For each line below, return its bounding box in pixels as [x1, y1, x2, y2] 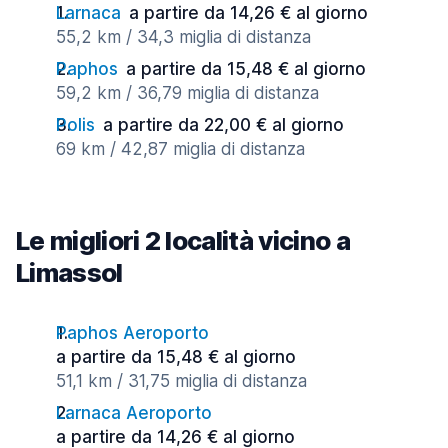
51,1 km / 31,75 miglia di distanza [56, 371, 307, 391]
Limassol [16, 257, 123, 288]
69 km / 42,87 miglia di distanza [56, 139, 305, 159]
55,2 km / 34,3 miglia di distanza [56, 27, 311, 47]
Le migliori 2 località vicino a [16, 225, 350, 256]
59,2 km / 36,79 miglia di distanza [56, 83, 319, 103]
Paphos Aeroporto [56, 323, 209, 343]
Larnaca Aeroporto [56, 403, 212, 423]
